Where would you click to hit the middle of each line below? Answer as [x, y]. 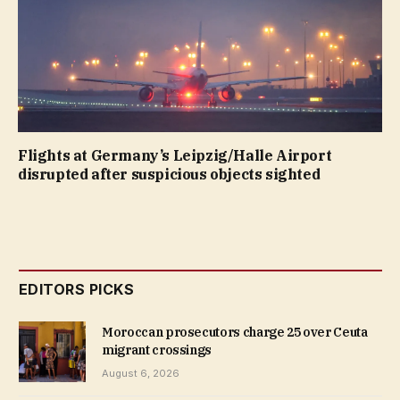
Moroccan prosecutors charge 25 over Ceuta [235, 333]
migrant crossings [157, 350]
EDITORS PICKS [77, 290]
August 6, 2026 [141, 374]
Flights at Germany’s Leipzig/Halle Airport [175, 156]
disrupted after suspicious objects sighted [169, 175]
